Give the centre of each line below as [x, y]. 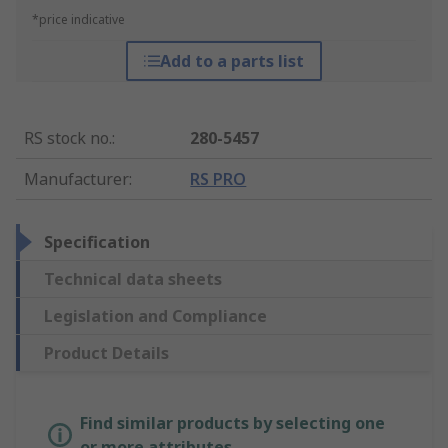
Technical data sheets [133, 279]
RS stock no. [68, 138]
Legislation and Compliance [155, 316]
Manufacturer [76, 179]
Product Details [106, 353]
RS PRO [218, 179]
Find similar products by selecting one [232, 423]
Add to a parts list [231, 61]
